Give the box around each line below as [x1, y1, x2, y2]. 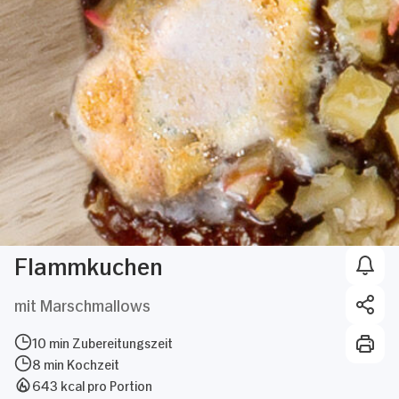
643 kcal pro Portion [32, 375, 152, 393]
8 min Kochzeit [32, 354, 119, 371]
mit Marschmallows [14, 292, 151, 314]
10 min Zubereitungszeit [32, 332, 173, 350]
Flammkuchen [14, 248, 163, 279]
